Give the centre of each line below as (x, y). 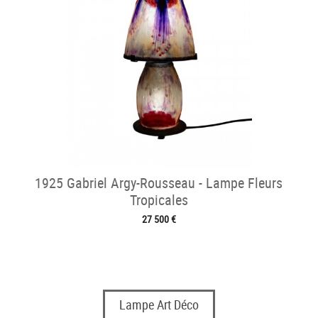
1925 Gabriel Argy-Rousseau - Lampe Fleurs (159, 183)
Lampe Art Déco (159, 304)
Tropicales (159, 200)
